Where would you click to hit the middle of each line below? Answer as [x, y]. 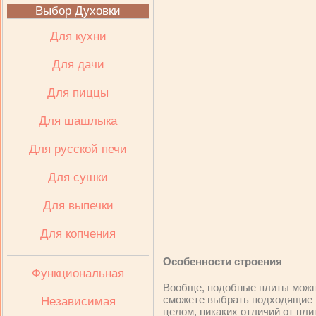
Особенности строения [223, 261]
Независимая [78, 302]
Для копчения [78, 234]
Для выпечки [78, 206]
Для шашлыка [78, 121]
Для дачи [78, 65]
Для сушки [78, 177]
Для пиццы [78, 93]
